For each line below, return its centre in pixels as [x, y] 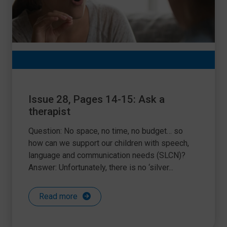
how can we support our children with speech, [109, 143]
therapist [49, 111]
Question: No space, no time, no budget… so [106, 131]
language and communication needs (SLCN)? [107, 155]
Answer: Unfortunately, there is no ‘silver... [101, 167]
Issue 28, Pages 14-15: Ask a [97, 99]
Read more [58, 196]
